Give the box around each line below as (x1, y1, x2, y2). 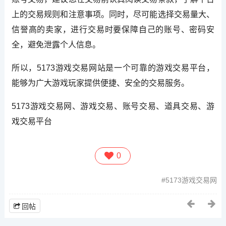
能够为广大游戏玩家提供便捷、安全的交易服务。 (11, 78, 189, 87)
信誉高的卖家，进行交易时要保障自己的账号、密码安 (11, 25, 215, 34)
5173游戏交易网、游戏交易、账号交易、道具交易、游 (11, 101, 215, 110)
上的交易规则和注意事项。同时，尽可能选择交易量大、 (11, 10, 215, 19)
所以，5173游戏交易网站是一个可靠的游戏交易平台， (11, 63, 215, 72)
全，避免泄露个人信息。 (11, 40, 100, 49)
